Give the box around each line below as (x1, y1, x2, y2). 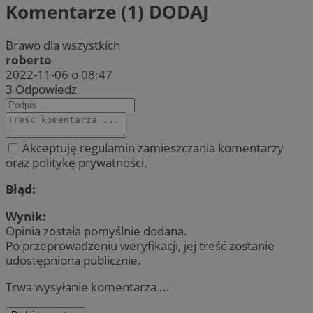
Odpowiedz (15, 81, 77, 98)
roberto (6, 52, 52, 68)
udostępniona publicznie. (6, 252, 141, 268)
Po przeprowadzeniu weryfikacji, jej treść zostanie (6, 237, 275, 254)
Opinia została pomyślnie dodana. (6, 222, 187, 239)
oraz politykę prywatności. (6, 154, 147, 171)
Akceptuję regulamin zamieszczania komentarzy (20, 140, 284, 156)
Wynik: (6, 208, 46, 224)
